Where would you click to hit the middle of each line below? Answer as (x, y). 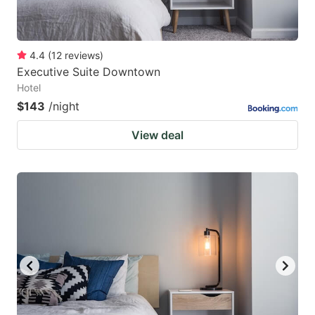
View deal (157, 135)
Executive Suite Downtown (89, 71)
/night (64, 106)
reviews (82, 55)
